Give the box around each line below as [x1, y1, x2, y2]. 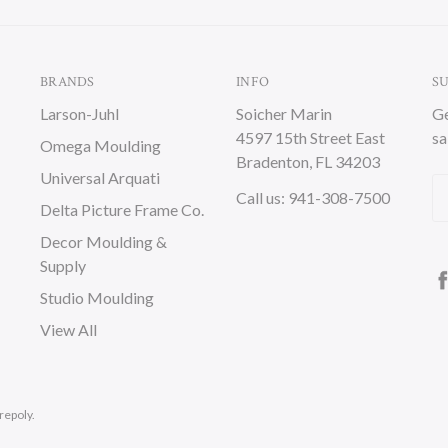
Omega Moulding [40, 136, 161, 155]
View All [40, 320, 97, 339]
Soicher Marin [236, 104, 332, 123]
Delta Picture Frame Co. [40, 200, 204, 219]
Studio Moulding [40, 288, 154, 307]
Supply [40, 256, 86, 275]
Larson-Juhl [40, 104, 119, 123]
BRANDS [40, 73, 95, 91]
